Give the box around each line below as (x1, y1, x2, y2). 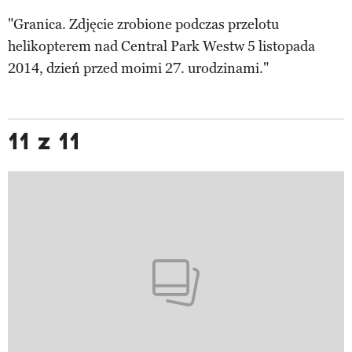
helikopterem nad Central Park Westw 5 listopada (8, 38, 315, 56)
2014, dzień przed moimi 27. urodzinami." (8, 60, 269, 78)
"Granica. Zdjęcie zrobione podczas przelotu (8, 16, 279, 34)
